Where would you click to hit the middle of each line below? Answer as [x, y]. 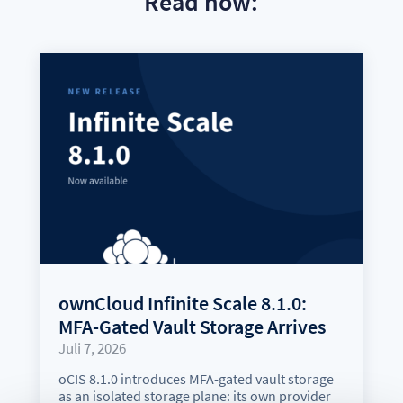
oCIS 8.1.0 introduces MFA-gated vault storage [196, 378]
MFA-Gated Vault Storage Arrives [192, 326]
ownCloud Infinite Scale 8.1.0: [182, 303]
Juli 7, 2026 [92, 348]
